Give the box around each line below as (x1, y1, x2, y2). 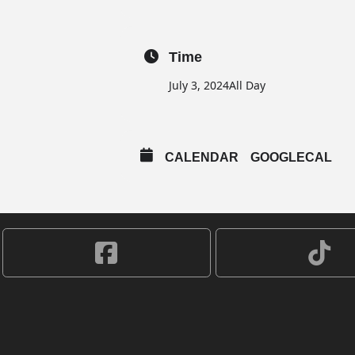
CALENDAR (165, 150, 239, 164)
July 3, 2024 (169, 77, 229, 93)
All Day (229, 77, 265, 93)
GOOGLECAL (250, 150, 332, 164)
